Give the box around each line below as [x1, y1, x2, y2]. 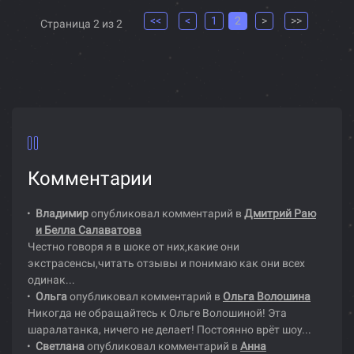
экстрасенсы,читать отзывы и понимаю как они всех [28, 257, 305, 270]
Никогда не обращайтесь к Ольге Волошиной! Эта [28, 307, 287, 320]
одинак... [28, 273, 75, 287]
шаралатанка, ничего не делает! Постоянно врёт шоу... [28, 323, 311, 337]
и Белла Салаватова [36, 224, 141, 237]
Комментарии [28, 168, 153, 190]
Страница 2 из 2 [40, 17, 122, 30]
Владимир [36, 207, 91, 220]
